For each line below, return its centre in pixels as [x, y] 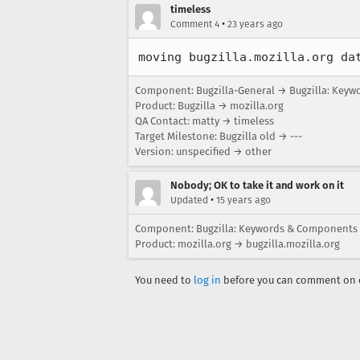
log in [207, 280]
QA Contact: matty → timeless [205, 121]
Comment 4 [195, 24]
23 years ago [255, 24]
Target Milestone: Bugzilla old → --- [219, 136]
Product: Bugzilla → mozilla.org [209, 106]
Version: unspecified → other [203, 151]
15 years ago [243, 200]
